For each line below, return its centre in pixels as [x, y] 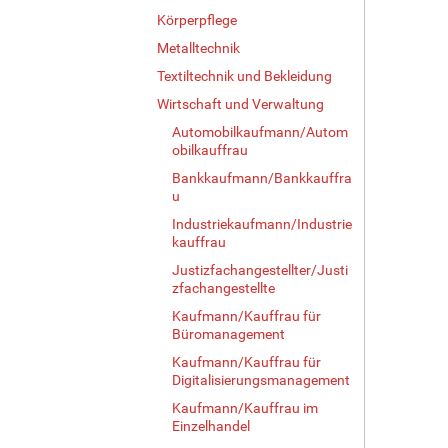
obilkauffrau [210, 149]
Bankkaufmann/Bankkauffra [262, 177]
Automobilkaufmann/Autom [260, 131]
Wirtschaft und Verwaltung [240, 103]
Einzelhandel [211, 425]
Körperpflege [197, 19]
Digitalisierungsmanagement [261, 379]
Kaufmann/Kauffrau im [245, 407]
